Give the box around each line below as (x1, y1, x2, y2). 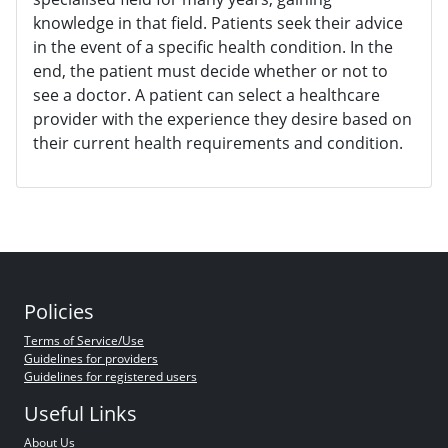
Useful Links (24, 400, 137, 428)
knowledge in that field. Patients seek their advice (33, 12, 403, 35)
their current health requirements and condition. (33, 132, 403, 155)
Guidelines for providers (24, 350, 158, 368)
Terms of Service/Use (24, 332, 144, 350)
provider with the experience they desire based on (33, 108, 412, 131)
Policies (24, 298, 94, 326)
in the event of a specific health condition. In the (33, 36, 393, 59)
